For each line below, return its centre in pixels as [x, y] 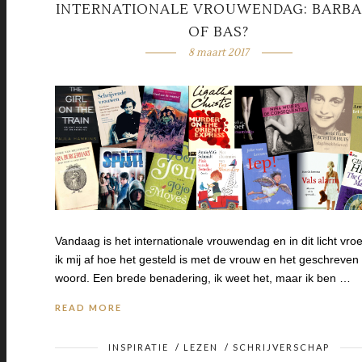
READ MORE [88, 308]
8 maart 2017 [219, 53]
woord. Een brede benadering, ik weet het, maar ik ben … [203, 278]
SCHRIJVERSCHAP [281, 347]
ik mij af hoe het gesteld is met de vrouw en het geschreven [207, 260]
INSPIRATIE [138, 347]
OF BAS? [219, 32]
